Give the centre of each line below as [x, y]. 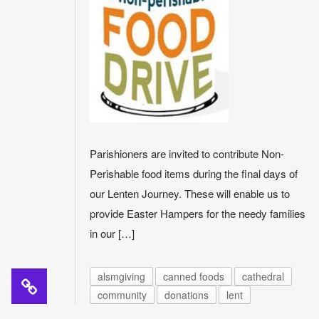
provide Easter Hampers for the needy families [198, 213]
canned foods [194, 277]
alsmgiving [121, 277]
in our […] [112, 233]
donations [187, 295]
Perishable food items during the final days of [194, 173]
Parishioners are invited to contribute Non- [187, 153]
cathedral [263, 277]
